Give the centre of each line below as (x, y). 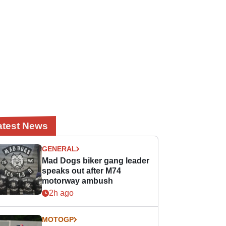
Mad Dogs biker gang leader (96, 161)
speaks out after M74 (82, 171)
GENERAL (59, 149)
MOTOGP (58, 219)
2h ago (62, 193)
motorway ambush (78, 181)
